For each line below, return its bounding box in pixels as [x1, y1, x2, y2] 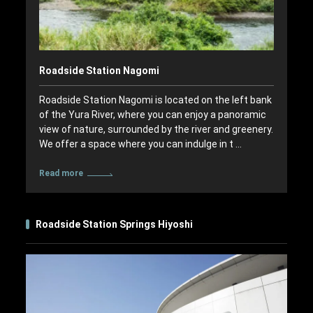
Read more [38, 168, 83, 178]
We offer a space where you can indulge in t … [38, 138, 242, 150]
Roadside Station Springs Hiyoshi [36, 218, 194, 230]
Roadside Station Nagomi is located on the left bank [38, 94, 272, 105]
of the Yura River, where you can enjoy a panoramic [38, 108, 266, 120]
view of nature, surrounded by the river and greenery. [38, 123, 273, 135]
